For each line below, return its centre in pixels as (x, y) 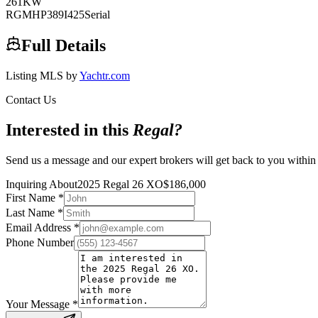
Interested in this (69, 130)
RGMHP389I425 (45, 15)
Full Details (64, 45)
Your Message (39, 304)
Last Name (32, 212)
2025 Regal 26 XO (120, 184)
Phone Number (40, 242)
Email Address (40, 227)
